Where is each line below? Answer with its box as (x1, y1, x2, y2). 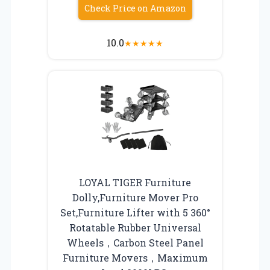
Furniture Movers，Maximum (62, 251, 208, 264)
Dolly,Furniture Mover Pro (72, 190, 198, 204)
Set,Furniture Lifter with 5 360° (60, 206, 210, 219)
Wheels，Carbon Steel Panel (66, 236, 204, 249)
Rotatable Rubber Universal (69, 221, 201, 234)
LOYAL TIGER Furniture (79, 175, 191, 189)
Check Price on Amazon (84, 2, 186, 14)
